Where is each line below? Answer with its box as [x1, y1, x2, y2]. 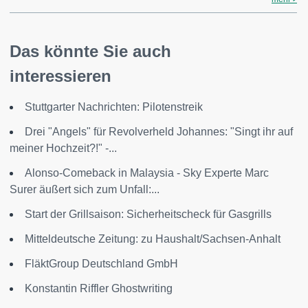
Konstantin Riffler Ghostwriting [25, 283, 173, 294]
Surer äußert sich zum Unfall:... [10, 184, 159, 195]
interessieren [10, 67, 111, 85]
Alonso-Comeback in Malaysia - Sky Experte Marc [25, 167, 269, 179]
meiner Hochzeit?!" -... [10, 142, 117, 154]
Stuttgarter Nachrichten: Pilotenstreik [25, 101, 203, 113]
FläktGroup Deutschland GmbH [25, 258, 178, 269]
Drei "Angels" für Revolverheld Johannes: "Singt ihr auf [25, 126, 293, 137]
